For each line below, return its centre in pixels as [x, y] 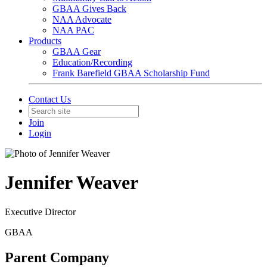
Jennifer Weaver [72, 183]
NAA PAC [73, 30]
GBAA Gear [77, 52]
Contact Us [50, 99]
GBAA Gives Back [89, 9]
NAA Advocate [82, 19]
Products [45, 41]
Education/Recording [92, 62]
